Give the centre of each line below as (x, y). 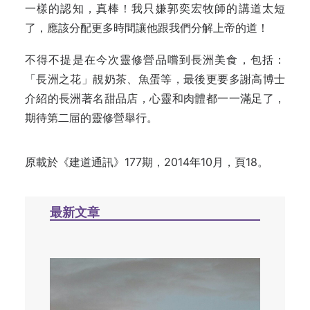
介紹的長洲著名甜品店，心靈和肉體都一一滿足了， (155, 98)
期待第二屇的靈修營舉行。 (91, 118)
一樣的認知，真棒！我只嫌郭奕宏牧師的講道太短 (155, 8)
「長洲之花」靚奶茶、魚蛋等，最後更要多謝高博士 (155, 79)
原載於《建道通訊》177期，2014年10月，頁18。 (147, 162)
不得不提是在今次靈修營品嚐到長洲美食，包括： (155, 60)
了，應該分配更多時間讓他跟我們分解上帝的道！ (147, 28)
